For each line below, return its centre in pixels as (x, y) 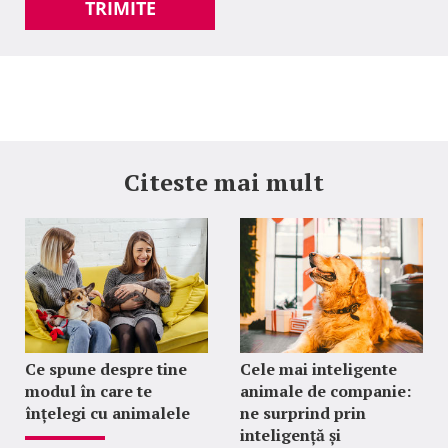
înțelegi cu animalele (107, 413)
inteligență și (290, 435)
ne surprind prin (302, 413)
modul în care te (88, 391)
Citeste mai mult (224, 182)
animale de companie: (325, 391)
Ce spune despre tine (106, 369)
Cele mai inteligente (318, 369)
